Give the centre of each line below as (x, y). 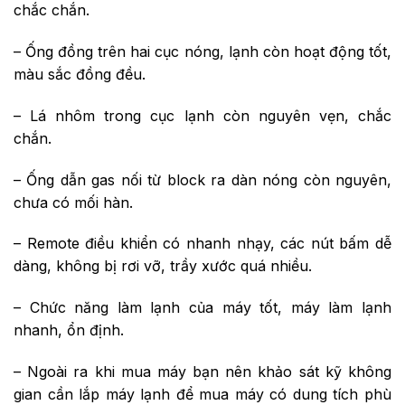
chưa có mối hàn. (73, 202)
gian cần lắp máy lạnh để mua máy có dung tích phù (202, 394)
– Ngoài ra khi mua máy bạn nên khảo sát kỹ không (202, 371)
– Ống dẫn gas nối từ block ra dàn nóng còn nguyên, (202, 179)
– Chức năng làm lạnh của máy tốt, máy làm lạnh (202, 308)
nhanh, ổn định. (69, 330)
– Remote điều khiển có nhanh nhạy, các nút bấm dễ (202, 244)
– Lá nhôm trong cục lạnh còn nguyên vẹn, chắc (202, 115)
